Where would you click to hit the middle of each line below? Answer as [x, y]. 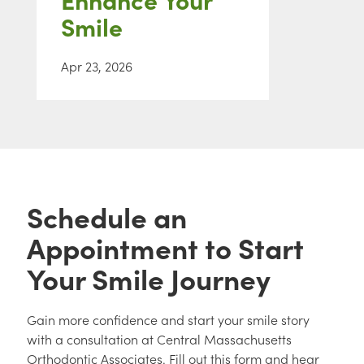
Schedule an [107, 217]
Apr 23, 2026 [97, 66]
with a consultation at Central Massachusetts [159, 339]
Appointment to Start [165, 247]
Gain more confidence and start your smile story [168, 320]
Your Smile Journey [149, 278]
